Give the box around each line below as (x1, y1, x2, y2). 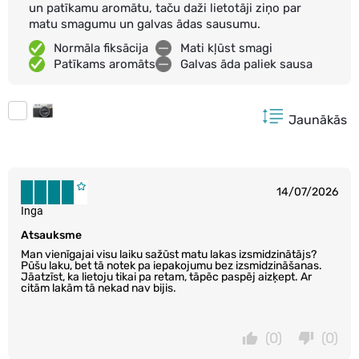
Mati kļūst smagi (180, 40, 272, 55)
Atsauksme (21, 228, 82, 242)
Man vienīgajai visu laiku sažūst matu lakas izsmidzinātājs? (21, 247, 317, 261)
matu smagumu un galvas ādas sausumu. (29, 16, 260, 31)
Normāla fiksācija (54, 40, 148, 55)
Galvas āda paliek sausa (180, 56, 313, 71)
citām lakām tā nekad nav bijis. (21, 280, 176, 295)
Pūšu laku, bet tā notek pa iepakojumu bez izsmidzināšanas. (21, 258, 322, 272)
